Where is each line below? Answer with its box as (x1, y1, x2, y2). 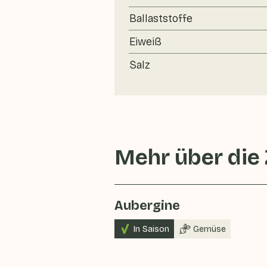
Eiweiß (129, 35, 162, 48)
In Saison (133, 223, 169, 234)
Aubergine (114, 198, 180, 213)
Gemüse (193, 223, 226, 234)
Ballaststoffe (129, 12, 193, 25)
